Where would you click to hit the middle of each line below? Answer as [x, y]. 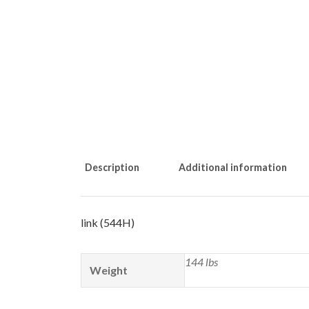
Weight [109, 270]
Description [112, 168]
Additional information [233, 168]
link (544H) [108, 223]
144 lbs [201, 262]
